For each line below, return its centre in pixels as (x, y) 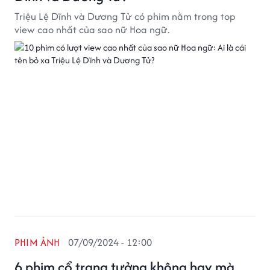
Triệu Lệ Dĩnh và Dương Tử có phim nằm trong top (125, 16)
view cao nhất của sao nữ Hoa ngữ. (92, 30)
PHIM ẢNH (37, 242)
